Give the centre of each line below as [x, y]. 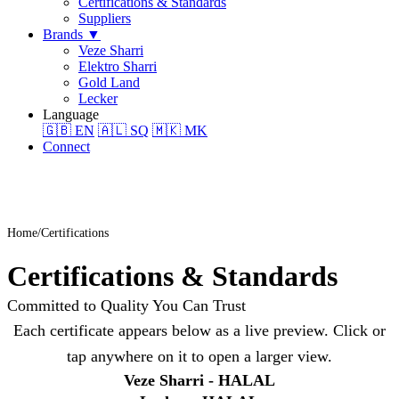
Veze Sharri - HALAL [199, 381]
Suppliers [105, 18]
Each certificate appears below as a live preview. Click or [199, 331]
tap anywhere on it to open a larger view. [199, 357]
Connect [66, 147]
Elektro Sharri [118, 66]
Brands [63, 34]
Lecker [98, 98]
